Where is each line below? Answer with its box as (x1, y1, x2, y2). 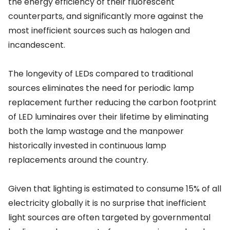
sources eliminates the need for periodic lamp (8, 82, 194, 94)
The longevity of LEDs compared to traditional (8, 68, 193, 80)
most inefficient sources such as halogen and (8, 25, 190, 37)
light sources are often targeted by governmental (8, 212, 210, 224)
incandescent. (8, 39, 65, 51)
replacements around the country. (8, 154, 148, 166)
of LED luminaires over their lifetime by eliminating (8, 111, 208, 123)
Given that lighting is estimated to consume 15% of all (8, 183, 221, 195)
